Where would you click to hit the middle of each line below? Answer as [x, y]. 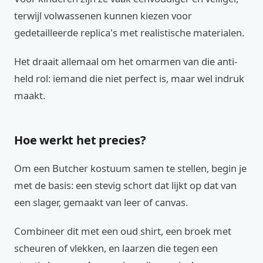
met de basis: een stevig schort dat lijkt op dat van [125, 185]
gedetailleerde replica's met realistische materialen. [129, 33]
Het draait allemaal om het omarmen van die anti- [126, 61]
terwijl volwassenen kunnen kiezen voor [103, 16]
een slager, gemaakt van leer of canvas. [101, 202]
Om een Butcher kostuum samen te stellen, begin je [130, 168]
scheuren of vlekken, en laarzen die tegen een [116, 248]
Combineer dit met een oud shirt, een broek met [123, 231]
